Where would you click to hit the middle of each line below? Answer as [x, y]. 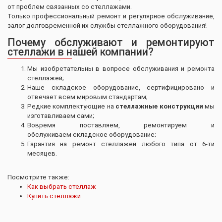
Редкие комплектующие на [72, 106]
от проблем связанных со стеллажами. [70, 6]
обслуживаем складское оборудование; [92, 134]
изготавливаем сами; [61, 115]
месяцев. [42, 153]
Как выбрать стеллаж [62, 186]
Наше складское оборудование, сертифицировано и [121, 87]
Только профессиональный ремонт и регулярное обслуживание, [111, 16]
